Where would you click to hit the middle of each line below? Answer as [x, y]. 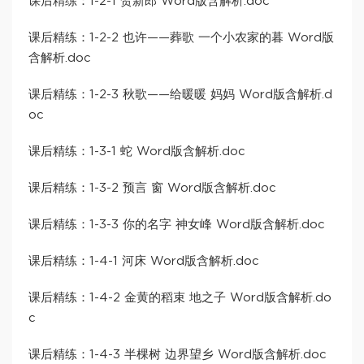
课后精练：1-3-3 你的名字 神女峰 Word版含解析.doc [177, 225]
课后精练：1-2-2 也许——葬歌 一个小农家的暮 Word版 [181, 38]
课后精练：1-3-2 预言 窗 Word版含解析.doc [152, 188]
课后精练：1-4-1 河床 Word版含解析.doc [144, 262]
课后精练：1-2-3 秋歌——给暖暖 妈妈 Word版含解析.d [180, 95]
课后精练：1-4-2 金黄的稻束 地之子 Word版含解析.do [180, 298]
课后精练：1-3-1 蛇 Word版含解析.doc [137, 152]
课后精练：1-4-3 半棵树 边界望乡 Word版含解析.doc [178, 355]
